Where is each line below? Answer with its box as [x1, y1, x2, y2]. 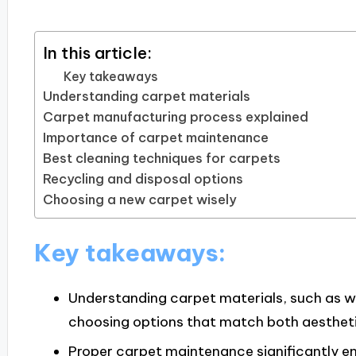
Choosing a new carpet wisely [42, 192, 237, 208]
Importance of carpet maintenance [42, 130, 269, 146]
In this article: [42, 42, 152, 64]
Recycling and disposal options [42, 171, 243, 188]
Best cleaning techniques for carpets [42, 150, 281, 167]
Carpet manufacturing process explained [42, 109, 308, 126]
